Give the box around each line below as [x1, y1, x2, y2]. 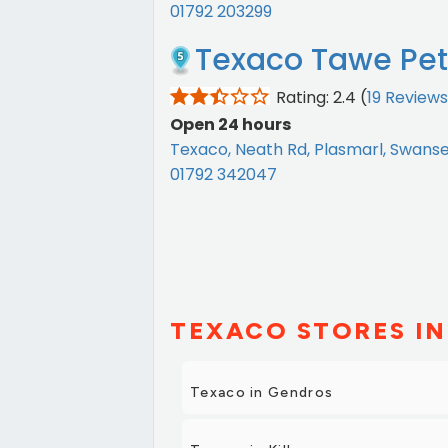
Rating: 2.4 [276, 86, 356, 109]
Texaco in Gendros [190, 384, 334, 401]
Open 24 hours [170, 113, 291, 136]
